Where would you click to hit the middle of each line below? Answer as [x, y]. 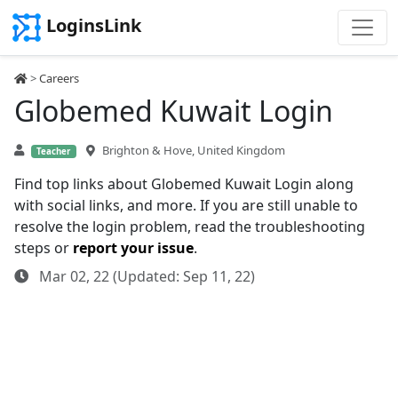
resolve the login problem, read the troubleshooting [190, 227]
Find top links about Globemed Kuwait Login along [184, 184]
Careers [59, 78]
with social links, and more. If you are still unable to [186, 205]
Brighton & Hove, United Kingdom [193, 150]
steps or [44, 248]
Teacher [54, 151]
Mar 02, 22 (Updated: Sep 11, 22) [145, 276]
